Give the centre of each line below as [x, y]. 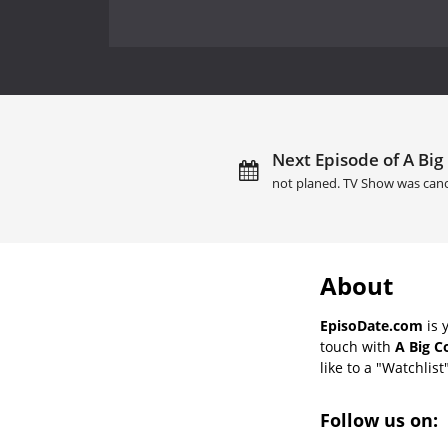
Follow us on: [381, 419]
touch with [357, 346]
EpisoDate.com [371, 325]
